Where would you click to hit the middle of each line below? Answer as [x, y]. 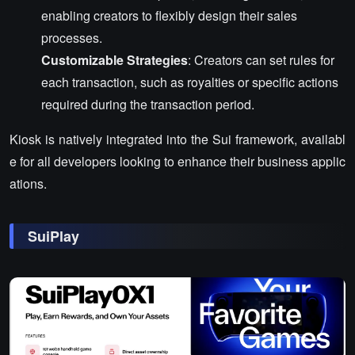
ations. [28, 184]
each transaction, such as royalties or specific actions [190, 82]
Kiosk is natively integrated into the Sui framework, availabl [177, 139]
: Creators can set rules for [261, 60]
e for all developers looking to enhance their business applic [177, 162]
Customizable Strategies [115, 60]
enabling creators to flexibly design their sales [169, 16]
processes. [72, 38]
